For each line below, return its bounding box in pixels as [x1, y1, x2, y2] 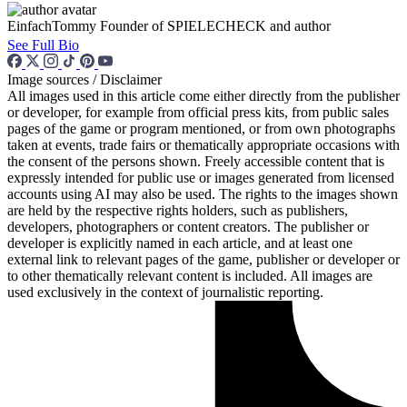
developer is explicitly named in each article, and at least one [7, 234, 352, 251]
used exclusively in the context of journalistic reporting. [7, 283, 323, 300]
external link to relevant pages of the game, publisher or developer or [7, 251, 400, 267]
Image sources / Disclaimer [7, 71, 162, 87]
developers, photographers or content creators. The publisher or [7, 218, 369, 234]
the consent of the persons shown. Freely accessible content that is [7, 153, 384, 169]
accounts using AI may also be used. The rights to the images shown [7, 185, 398, 202]
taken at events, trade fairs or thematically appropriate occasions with [7, 136, 400, 153]
